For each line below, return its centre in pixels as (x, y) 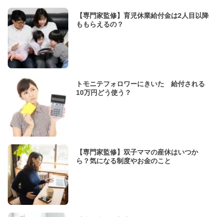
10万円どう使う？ (103, 93)
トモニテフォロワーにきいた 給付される (140, 84)
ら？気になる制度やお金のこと (123, 161)
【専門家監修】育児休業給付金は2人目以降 (142, 16)
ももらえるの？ (100, 24)
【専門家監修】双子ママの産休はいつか (137, 152)
